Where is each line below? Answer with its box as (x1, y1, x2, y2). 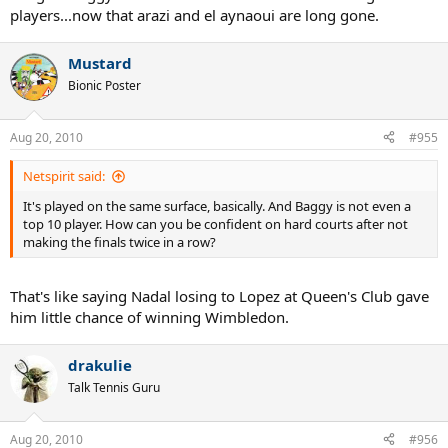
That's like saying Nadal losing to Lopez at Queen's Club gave (10, 286, 429, 307)
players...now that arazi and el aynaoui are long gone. (10, 5, 379, 26)
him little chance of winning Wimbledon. (10, 307, 289, 328)
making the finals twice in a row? (23, 232, 216, 251)
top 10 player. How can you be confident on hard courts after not (23, 214, 408, 233)
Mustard (68, 53, 132, 74)
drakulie (68, 355, 132, 376)
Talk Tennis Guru (68, 379, 160, 397)
